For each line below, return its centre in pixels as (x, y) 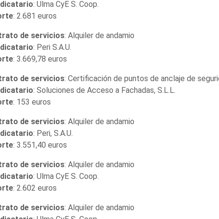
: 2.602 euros (35, 188)
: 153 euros (32, 102)
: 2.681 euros (35, 16)
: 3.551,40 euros (40, 145)
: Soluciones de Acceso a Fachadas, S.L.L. (104, 90)
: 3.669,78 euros (40, 59)
